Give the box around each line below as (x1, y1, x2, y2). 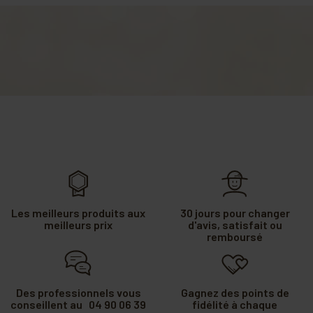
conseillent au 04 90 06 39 (10, 298, 146, 312)
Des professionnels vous (15, 286, 141, 300)
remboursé (207, 230, 263, 244)
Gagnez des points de (180, 286, 289, 300)
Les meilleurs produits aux (11, 206, 145, 220)
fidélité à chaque (192, 298, 277, 312)
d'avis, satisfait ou (187, 218, 282, 232)
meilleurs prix (44, 218, 112, 232)
